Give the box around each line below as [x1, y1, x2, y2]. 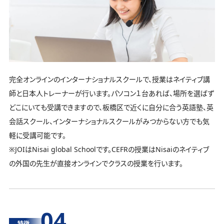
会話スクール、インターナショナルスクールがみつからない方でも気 [9, 116, 209, 126]
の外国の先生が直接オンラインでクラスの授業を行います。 [9, 158, 183, 168]
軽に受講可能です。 [9, 130, 66, 140]
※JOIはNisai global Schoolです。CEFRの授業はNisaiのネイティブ [9, 144, 209, 154]
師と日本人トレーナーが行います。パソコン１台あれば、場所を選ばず [9, 88, 214, 98]
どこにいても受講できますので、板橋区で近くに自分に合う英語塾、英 [9, 102, 213, 112]
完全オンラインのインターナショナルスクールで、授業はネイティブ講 [9, 74, 210, 84]
